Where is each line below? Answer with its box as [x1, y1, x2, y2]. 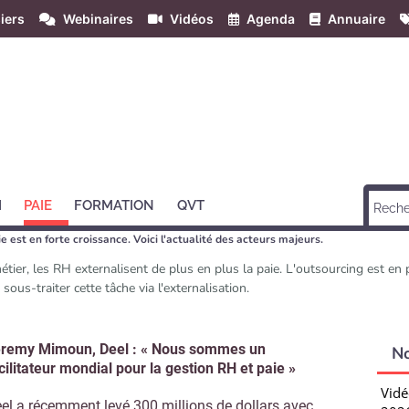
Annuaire [328, 11, 385, 26]
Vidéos [170, 11, 214, 26]
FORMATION [74, 197, 155, 214]
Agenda [246, 11, 295, 26]
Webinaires [63, 11, 133, 26]
